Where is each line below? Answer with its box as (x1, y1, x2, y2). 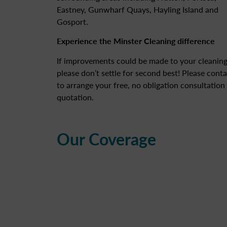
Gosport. (57, 15, 88, 27)
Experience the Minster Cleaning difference (57, 35, 215, 47)
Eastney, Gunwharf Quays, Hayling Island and (57, 3, 218, 15)
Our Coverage (57, 127, 156, 151)
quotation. (57, 91, 94, 103)
